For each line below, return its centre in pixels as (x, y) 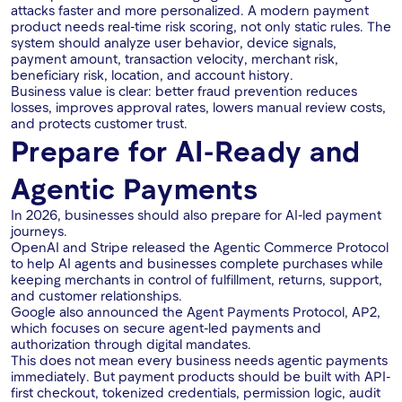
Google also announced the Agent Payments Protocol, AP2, (196, 312)
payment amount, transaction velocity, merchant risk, (175, 59)
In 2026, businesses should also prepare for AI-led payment (196, 215)
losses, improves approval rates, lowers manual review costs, (198, 107)
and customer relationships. (96, 296)
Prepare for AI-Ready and (186, 150)
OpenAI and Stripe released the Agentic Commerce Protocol (200, 247)
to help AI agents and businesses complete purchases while (197, 263)
